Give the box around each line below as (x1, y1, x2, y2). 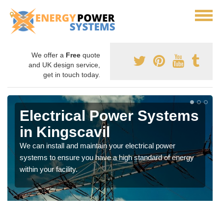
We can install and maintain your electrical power (20, 141, 175, 150)
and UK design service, (28, 61, 100, 69)
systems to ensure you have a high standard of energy (20, 153, 194, 162)
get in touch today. (43, 71, 100, 79)
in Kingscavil (20, 124, 110, 140)
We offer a (31, 51, 66, 59)
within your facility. (20, 165, 78, 173)
